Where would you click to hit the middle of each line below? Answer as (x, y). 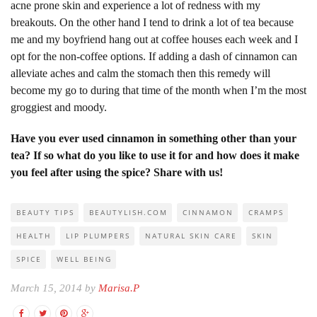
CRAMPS (266, 212)
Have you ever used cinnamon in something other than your (154, 138)
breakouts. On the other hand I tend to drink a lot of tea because (152, 22)
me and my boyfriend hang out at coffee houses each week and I (154, 39)
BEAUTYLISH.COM (128, 212)
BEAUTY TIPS (45, 212)
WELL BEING (84, 259)
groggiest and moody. (59, 107)
